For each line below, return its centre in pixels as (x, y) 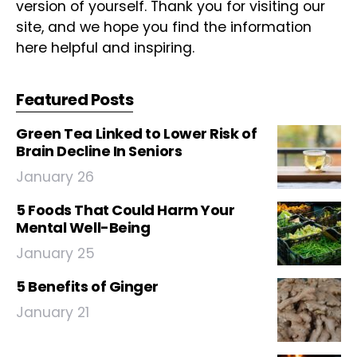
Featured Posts (75, 100)
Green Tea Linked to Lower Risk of (137, 133)
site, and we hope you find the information (164, 27)
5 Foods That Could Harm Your (126, 210)
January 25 (55, 253)
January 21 (53, 312)
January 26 (55, 177)
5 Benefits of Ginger (87, 286)
